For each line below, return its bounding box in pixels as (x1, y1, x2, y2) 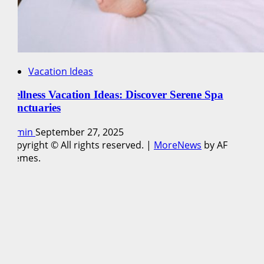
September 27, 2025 (35, 126, 124, 139)
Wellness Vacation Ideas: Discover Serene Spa (5, 88, 223, 101)
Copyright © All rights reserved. (5, 138, 146, 152)
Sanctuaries (5, 101, 61, 114)
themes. (5, 151, 41, 165)
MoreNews (154, 138, 202, 152)
